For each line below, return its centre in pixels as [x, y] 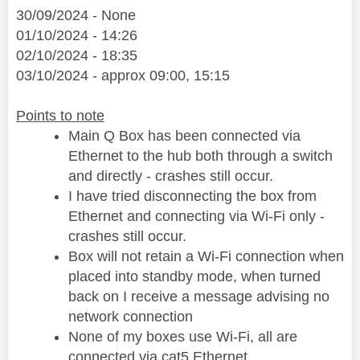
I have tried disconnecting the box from [192, 196]
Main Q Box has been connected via [184, 136]
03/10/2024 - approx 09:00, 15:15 [123, 76]
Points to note [60, 116]
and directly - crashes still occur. [171, 176]
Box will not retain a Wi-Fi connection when [206, 257]
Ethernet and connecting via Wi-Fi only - [196, 217]
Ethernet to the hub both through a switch [200, 156]
